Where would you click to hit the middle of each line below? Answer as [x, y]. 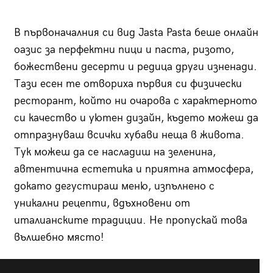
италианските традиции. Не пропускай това [130, 221]
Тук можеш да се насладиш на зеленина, [115, 152]
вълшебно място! [59, 238]
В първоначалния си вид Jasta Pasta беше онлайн [136, 33]
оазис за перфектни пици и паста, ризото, [124, 50]
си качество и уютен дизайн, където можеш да [136, 118]
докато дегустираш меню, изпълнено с [114, 186]
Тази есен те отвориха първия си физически [128, 84]
